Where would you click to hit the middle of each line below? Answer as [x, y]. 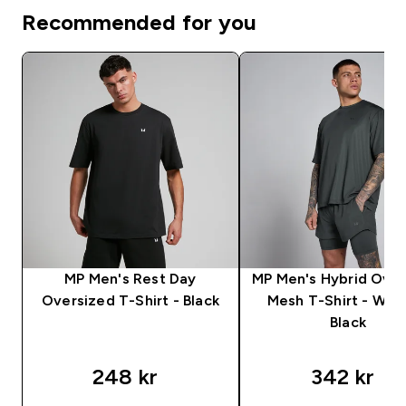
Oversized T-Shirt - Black [130, 300]
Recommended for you [139, 22]
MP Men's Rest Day [130, 278]
